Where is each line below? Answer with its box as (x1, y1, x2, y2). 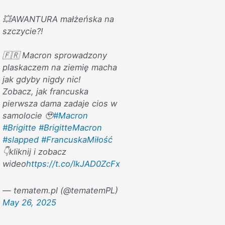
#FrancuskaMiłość (41, 134, 113, 145)
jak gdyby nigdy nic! (2, 74, 81, 84)
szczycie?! (2, 26, 43, 36)
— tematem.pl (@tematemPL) (2, 185, 118, 195)
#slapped (2, 134, 39, 145)
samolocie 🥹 (2, 110, 53, 121)
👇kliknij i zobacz (2, 146, 66, 157)
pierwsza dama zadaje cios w (2, 98, 117, 108)
